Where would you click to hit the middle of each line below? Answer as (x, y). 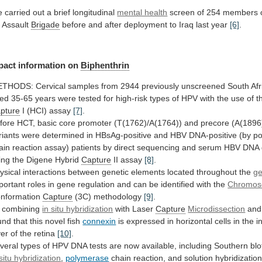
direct (125, 147)
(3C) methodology (108, 196)
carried (18, 13)
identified (178, 184)
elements (148, 172)
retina (45, 233)
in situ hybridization (78, 208)
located (181, 172)
